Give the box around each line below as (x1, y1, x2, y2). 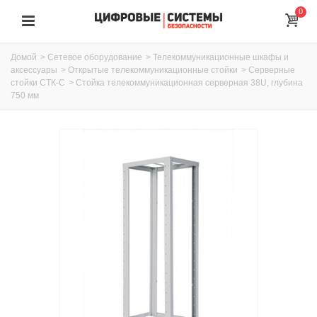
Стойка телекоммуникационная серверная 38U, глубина (76, 78, 303, 88)
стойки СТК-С (11, 78, 65, 88)
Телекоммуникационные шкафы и (153, 52, 289, 62)
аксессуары (11, 65, 57, 75)
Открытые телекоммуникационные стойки (68, 65, 238, 75)
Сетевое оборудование (47, 52, 142, 62)
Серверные (248, 65, 295, 75)
